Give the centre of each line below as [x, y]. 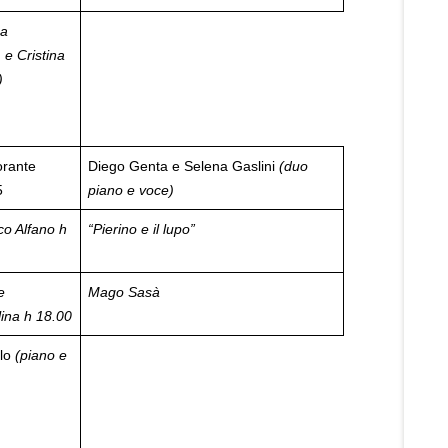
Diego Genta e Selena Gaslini [183, 166]
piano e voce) [131, 190]
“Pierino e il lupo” [141, 229]
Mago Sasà [124, 292]
